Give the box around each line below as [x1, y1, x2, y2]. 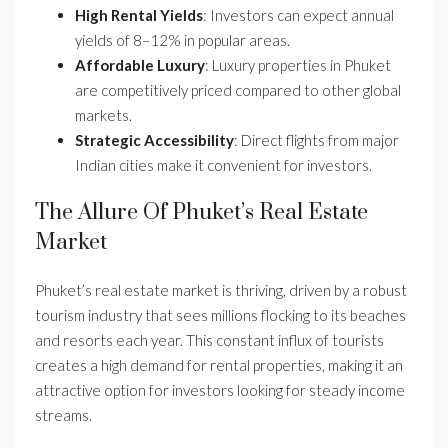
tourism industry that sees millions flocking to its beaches [35, 306, 406, 324]
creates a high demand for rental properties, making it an [35, 356, 403, 374]
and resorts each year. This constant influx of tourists [35, 331, 384, 349]
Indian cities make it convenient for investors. [75, 156, 372, 174]
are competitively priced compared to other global [75, 81, 401, 99]
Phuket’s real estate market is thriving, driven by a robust [35, 281, 407, 299]
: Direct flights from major [234, 131, 399, 149]
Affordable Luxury [75, 56, 205, 74]
